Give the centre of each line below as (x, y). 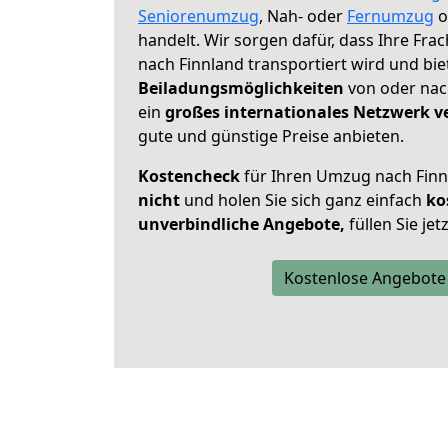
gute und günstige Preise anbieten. (271, 136)
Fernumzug (390, 16)
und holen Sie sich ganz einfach (303, 200)
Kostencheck (189, 176)
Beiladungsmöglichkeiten (241, 88)
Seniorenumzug (198, 16)
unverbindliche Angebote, (243, 224)
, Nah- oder (303, 16)
